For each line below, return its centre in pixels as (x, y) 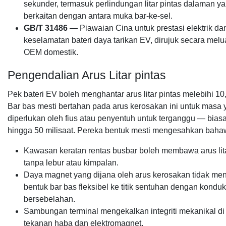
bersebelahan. (49, 199)
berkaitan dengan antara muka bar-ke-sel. (98, 16)
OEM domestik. (51, 52)
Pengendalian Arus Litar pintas (87, 75)
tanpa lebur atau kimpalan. (71, 163)
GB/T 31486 (46, 28)
